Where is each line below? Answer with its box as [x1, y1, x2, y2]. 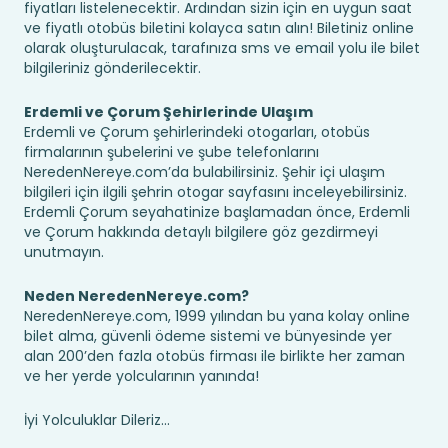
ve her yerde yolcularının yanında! [24, 366, 259, 386]
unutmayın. [24, 242, 104, 262]
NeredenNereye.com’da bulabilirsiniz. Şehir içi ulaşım [24, 162, 385, 182]
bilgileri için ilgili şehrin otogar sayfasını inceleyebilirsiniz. [24, 182, 407, 202]
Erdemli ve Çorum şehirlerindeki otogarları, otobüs [24, 122, 370, 142]
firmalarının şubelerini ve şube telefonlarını [24, 142, 319, 162]
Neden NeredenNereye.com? [24, 286, 249, 306]
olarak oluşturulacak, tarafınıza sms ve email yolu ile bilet [24, 38, 420, 58]
